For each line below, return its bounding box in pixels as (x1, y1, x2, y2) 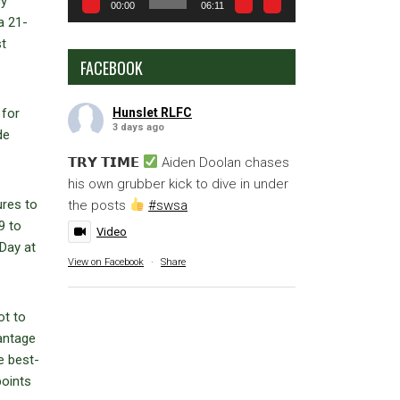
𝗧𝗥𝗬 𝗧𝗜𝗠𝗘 (68, 154, 143, 171)
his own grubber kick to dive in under (68, 175, 288, 192)
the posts (68, 196, 129, 213)
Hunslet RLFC (112, 104, 192, 120)
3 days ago (112, 121, 164, 133)
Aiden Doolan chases (158, 154, 290, 171)
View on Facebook (68, 255, 144, 268)
